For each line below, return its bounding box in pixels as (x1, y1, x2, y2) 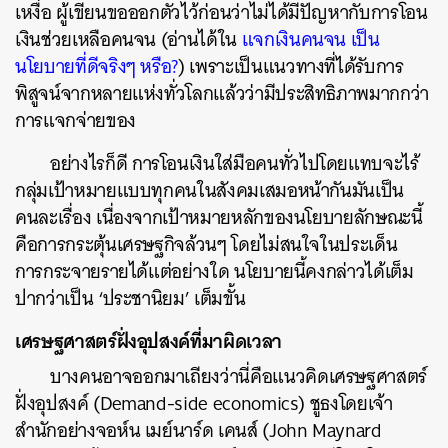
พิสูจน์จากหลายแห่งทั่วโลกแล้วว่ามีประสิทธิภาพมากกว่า (15, 77, 429, 110)
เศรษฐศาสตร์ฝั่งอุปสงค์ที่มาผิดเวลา (15, 324, 282, 358)
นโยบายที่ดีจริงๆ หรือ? (15, 50, 179, 83)
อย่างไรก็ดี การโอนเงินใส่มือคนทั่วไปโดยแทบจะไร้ (50, 147, 419, 180)
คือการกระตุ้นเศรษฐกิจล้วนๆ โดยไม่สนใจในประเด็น (15, 228, 398, 261)
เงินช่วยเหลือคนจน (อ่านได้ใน (15, 23, 242, 56)
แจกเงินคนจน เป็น (241, 23, 380, 56)
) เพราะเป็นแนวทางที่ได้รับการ (178, 50, 404, 83)
